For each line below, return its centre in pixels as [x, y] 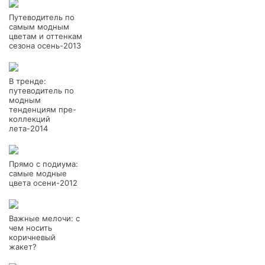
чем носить [30, 228]
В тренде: [28, 81]
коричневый [32, 237]
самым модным [39, 27]
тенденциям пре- [43, 109]
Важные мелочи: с [44, 218]
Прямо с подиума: [43, 164]
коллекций [30, 119]
